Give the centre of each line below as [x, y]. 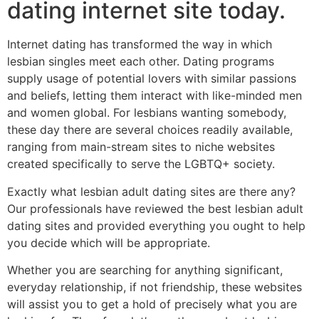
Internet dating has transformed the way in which [140, 45]
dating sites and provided [78, 225]
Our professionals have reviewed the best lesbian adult [155, 208]
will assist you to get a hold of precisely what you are [152, 304]
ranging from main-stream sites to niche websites [141, 147]
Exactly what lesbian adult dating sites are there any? [151, 191]
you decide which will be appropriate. [109, 242]
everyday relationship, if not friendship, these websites [155, 287]
